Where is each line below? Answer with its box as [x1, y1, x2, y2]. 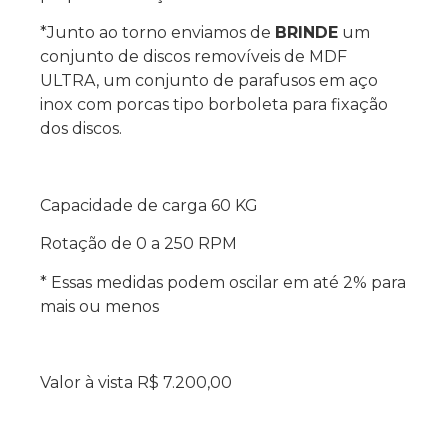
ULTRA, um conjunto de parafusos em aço [40, 70, 378, 90]
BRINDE [275, 22, 338, 42]
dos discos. [40, 118, 122, 138]
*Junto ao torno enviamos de [40, 22, 275, 42]
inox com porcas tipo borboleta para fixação [40, 94, 388, 114]
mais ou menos [40, 296, 159, 316]
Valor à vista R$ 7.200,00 [40, 373, 232, 393]
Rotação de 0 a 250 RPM [40, 234, 237, 254]
